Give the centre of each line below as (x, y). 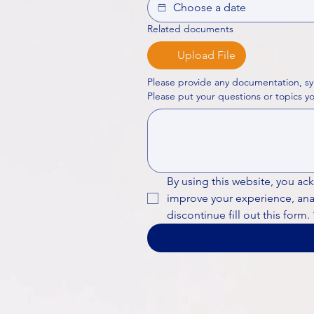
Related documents (190, 29)
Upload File (206, 55)
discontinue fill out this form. (238, 215)
